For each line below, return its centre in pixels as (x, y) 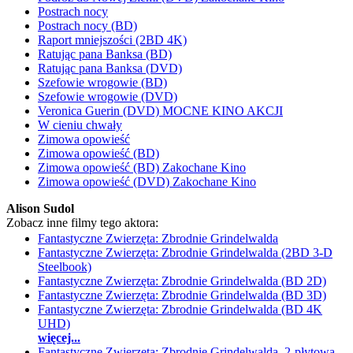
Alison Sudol (40, 208)
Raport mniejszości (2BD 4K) (112, 40)
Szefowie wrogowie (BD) (102, 82)
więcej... (59, 338)
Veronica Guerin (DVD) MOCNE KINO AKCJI (160, 111)
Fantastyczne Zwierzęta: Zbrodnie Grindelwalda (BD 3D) (182, 295)
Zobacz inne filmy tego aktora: (82, 223)
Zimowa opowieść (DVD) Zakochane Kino (147, 182)
